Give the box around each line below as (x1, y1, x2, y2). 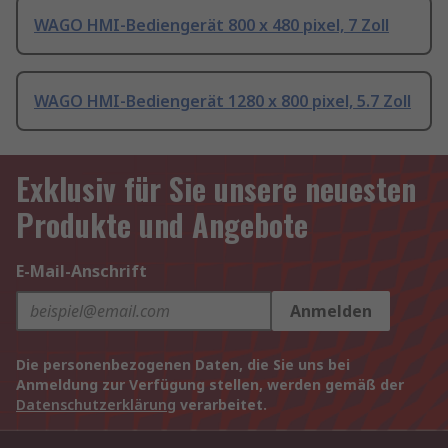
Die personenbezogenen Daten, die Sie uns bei (16, 355, 350, 375)
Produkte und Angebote (16, 202, 308, 248)
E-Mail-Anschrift (16, 260, 147, 283)
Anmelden (290, 300, 372, 323)
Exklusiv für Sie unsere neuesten (16, 166, 416, 212)
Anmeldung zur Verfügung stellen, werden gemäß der (16, 375, 404, 395)
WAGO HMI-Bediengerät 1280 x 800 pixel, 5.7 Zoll (34, 90, 411, 113)
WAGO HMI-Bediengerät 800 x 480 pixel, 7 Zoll (34, 14, 389, 37)
